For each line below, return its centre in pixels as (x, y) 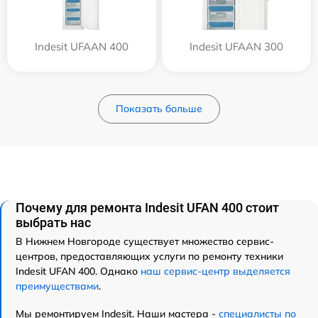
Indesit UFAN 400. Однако (78, 271)
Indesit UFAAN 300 (236, 46)
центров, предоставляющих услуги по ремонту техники (149, 256)
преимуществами (57, 286)
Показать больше (159, 108)
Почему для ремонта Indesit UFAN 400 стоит (147, 207)
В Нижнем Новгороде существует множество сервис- (145, 241)
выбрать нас (53, 222)
